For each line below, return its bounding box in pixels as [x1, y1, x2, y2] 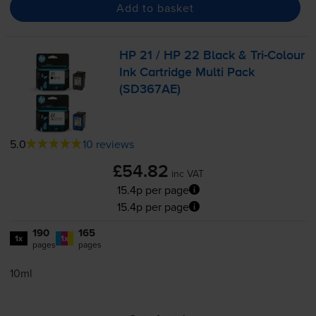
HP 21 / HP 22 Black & [119, 49, 251, 63]
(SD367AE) [119, 83, 181, 97]
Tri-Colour [250, 49, 305, 63]
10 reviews [82, 135, 134, 152]
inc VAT [171, 166, 204, 181]
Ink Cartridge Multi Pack [119, 66, 255, 80]
